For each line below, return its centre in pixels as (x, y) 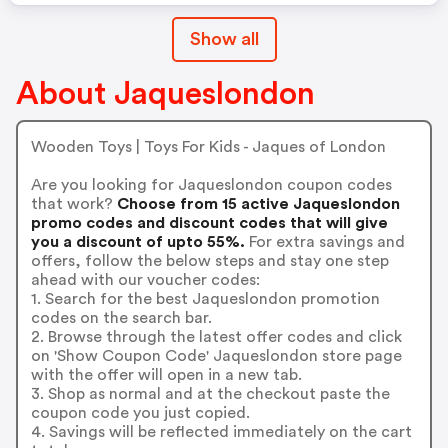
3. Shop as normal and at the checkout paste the (210, 393)
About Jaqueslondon (165, 94)
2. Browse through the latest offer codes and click (216, 336)
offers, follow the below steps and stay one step (209, 260)
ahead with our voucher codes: (145, 279)
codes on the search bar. (121, 317)
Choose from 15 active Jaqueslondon (256, 203)
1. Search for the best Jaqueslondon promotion (205, 298)
